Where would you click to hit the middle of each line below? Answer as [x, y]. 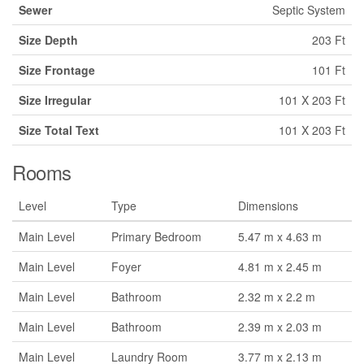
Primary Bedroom [156, 236]
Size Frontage [57, 69]
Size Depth [48, 39]
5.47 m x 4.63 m [280, 236]
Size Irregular [55, 100]
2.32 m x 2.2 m [277, 296]
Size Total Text [59, 130]
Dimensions [268, 205]
